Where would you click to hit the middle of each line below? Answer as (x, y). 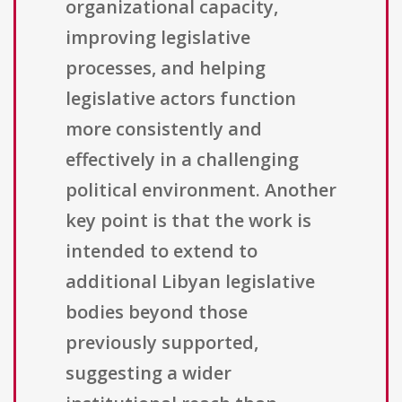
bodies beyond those (157, 312)
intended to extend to (162, 251)
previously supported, (162, 343)
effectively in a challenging (182, 160)
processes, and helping (166, 68)
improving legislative (158, 38)
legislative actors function (181, 99)
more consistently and (164, 129)
